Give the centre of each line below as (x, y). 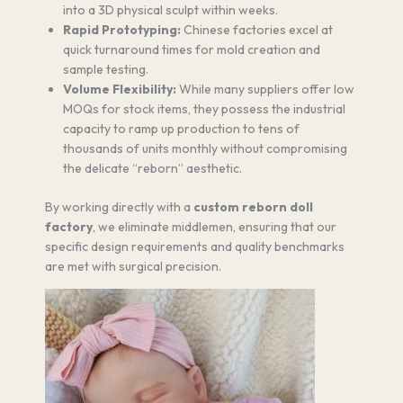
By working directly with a (119, 206)
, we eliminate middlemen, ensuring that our (215, 226)
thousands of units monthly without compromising (205, 148)
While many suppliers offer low (265, 89)
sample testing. (106, 69)
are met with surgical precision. (133, 266)
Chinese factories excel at (257, 29)
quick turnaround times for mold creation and (192, 49)
